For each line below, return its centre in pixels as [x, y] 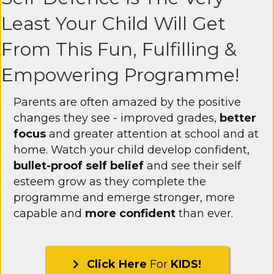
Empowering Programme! [120, 75]
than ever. [204, 213]
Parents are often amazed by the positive [127, 102]
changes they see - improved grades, [117, 118]
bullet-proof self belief [79, 165]
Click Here [117, 265]
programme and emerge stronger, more [124, 197]
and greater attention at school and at [152, 134]
